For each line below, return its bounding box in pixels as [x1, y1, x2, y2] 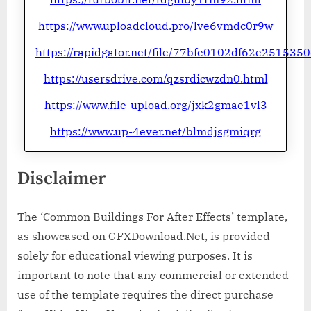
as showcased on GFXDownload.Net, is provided [17, 229, 270, 244]
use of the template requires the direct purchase [17, 287, 274, 302]
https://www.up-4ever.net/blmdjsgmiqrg [50, 124, 261, 138]
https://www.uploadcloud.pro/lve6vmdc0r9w [38, 18, 273, 33]
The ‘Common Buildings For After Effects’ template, [17, 210, 287, 224]
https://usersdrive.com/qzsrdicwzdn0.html [43, 71, 268, 85]
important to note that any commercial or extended [17, 268, 289, 283]
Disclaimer [17, 167, 106, 191]
